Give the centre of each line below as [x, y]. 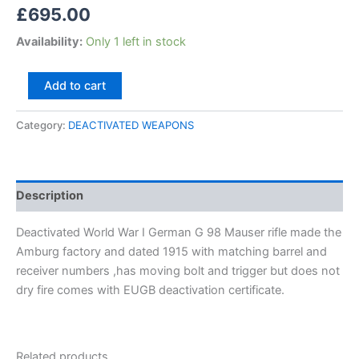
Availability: [49, 42]
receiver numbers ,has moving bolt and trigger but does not [178, 271]
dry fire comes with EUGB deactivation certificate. [150, 290]
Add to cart [75, 85]
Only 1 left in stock [136, 42]
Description [50, 196]
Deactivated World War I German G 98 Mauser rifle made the [179, 233]
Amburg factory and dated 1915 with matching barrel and [171, 252]
